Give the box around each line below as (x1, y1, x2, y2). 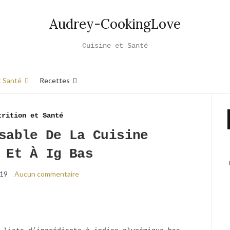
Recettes (40, 75, 70, 85)
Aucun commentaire (14, 169, 79, 178)
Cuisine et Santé (82, 42, 148, 50)
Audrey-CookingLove (49, 15, 181, 32)
